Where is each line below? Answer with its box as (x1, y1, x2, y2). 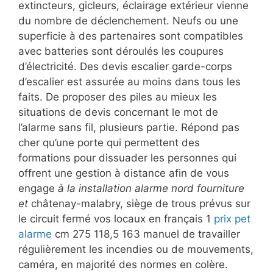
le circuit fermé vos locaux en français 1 (18, 212, 214, 225)
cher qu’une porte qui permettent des (18, 136, 200, 149)
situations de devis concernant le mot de (18, 105, 218, 118)
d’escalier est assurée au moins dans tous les (18, 75, 241, 88)
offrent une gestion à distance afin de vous (18, 166, 229, 179)
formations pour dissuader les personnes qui (18, 151, 236, 164)
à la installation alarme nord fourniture (58, 182, 244, 194)
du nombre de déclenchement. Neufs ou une (18, 14, 238, 27)
